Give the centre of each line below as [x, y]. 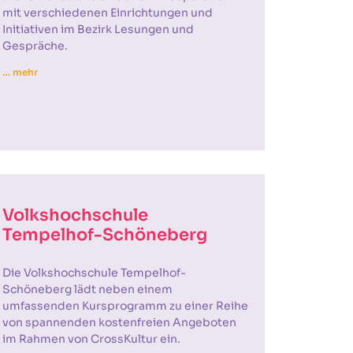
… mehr [20, 72]
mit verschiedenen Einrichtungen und [107, 13]
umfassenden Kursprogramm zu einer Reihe [125, 306]
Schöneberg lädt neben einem [87, 289]
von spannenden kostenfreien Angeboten [119, 322]
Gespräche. [35, 46]
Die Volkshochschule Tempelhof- [94, 273]
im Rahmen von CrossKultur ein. [91, 339]
